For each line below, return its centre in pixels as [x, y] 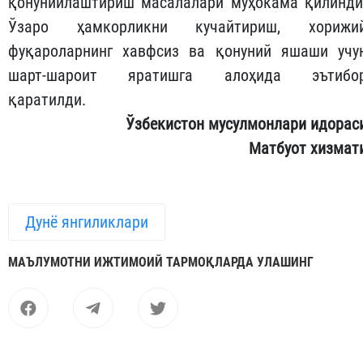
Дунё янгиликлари [87, 222]
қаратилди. [49, 100]
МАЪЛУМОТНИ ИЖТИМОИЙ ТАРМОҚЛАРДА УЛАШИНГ [161, 263]
